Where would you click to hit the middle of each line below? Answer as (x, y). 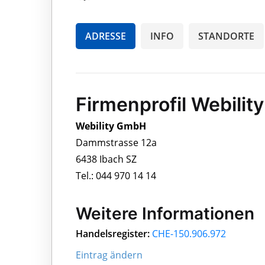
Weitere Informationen (165, 213)
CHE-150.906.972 (189, 233)
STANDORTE (226, 36)
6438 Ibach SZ (106, 159)
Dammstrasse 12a (116, 142)
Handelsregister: (113, 233)
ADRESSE (106, 36)
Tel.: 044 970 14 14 (116, 175)
